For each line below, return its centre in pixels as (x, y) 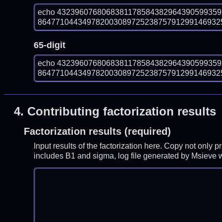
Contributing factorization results (121, 111)
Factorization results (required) (97, 132)
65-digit (49, 45)
